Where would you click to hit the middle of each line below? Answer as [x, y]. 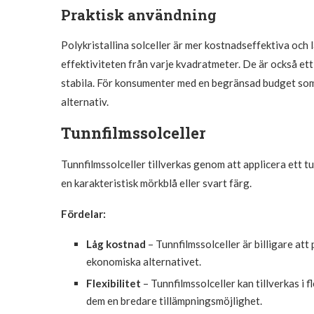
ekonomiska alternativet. [144, 261]
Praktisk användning [139, 14]
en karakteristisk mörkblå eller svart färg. [156, 183]
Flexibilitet [114, 283]
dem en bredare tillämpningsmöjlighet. [174, 300]
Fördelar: [83, 213]
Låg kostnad [116, 244]
